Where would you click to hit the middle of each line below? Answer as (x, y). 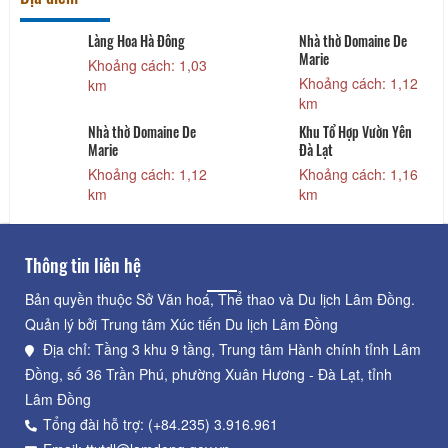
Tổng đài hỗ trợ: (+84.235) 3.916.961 (160, 424)
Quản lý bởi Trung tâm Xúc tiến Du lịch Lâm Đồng (181, 324)
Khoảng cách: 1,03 (147, 65)
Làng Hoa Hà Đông (136, 41)
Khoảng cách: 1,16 (359, 174)
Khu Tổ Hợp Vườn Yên (356, 132)
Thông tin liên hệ (83, 265)
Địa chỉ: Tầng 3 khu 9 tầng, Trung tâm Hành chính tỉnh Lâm (232, 349)
